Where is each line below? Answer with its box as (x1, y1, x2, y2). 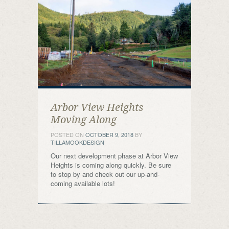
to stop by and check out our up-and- (51, 169, 159, 179)
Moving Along (51, 113, 117, 126)
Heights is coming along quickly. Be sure (51, 160, 171, 170)
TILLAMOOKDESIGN (51, 138, 104, 146)
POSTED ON (51, 130, 85, 139)
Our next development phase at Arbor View (51, 151, 178, 161)
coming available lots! (51, 178, 115, 188)
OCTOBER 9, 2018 (85, 130, 133, 139)
